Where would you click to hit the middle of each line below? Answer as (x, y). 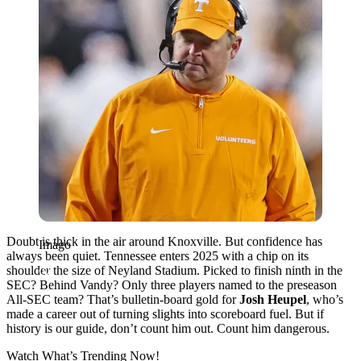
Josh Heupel (273, 299)
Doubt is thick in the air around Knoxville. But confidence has (164, 241)
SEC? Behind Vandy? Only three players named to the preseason (172, 284)
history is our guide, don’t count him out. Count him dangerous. (168, 328)
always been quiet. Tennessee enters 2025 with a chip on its (158, 255)
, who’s (325, 299)
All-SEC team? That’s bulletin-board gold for (123, 299)
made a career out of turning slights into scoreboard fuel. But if (165, 313)
